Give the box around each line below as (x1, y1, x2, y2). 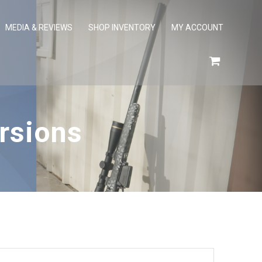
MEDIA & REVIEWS (5, 22, 73, 32)
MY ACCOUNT (171, 22, 224, 32)
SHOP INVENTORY (88, 22, 156, 32)
